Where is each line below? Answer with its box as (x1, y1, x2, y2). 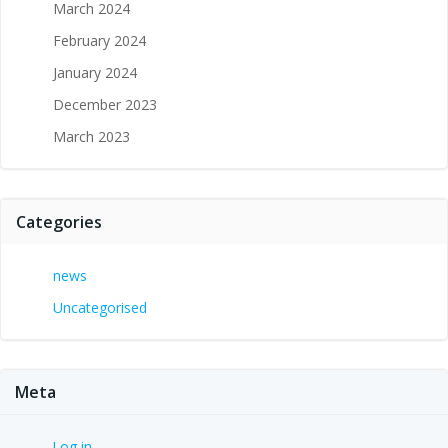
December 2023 (53, 94, 157, 114)
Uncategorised (53, 297, 147, 317)
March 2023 (53, 126, 130, 146)
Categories (16, 210, 102, 233)
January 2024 (53, 62, 137, 82)
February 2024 (53, 30, 146, 50)
